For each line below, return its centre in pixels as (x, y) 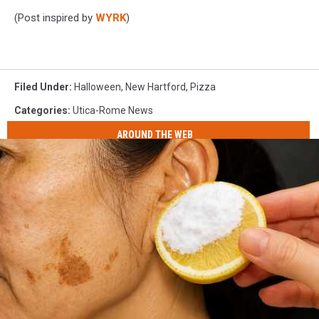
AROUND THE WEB (155, 135)
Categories (41, 110)
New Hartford (156, 87)
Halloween (98, 87)
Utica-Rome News (113, 110)
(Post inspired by (53, 17)
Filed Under (42, 87)
